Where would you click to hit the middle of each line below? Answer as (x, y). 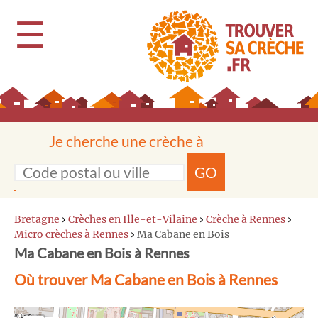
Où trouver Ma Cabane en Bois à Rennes (146, 279)
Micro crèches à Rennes (71, 234)
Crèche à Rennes (246, 219)
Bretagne (37, 219)
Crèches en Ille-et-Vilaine (133, 219)
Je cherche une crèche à (126, 141)
